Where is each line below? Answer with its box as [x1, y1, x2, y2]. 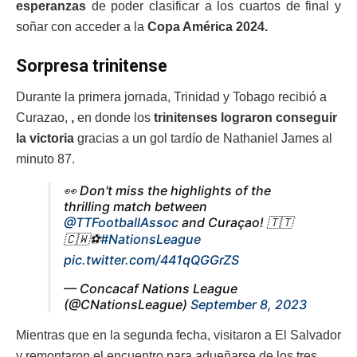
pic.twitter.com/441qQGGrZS [64, 252, 239, 269]
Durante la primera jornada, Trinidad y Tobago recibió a [16, 90, 327, 104]
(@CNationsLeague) [64, 296, 190, 313]
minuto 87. [16, 152, 75, 167]
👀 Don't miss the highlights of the [64, 182, 271, 199]
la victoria [16, 131, 74, 146]
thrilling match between [64, 198, 207, 215]
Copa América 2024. [147, 19, 268, 33]
